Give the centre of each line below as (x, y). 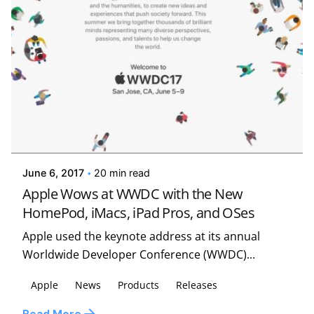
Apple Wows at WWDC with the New (133, 193)
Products (138, 285)
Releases (197, 285)
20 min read (122, 172)
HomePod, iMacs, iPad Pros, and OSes (139, 212)
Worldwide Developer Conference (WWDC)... (139, 254)
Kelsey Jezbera (90, 135)
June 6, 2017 (53, 172)
